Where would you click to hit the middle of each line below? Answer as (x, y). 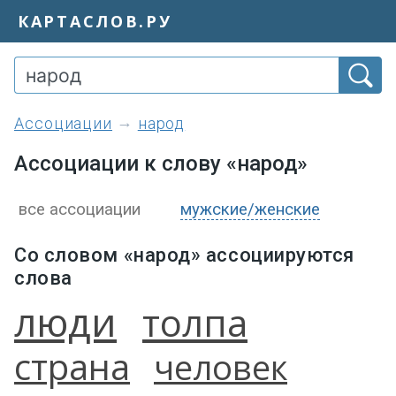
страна (72, 366)
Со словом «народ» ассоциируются (185, 255)
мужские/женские (250, 209)
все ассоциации (80, 209)
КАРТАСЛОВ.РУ (95, 21)
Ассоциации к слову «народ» (161, 164)
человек (221, 367)
